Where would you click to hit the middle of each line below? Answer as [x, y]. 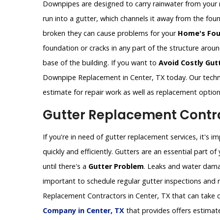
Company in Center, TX [83, 211]
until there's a [66, 166]
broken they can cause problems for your [110, 33]
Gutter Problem [116, 166]
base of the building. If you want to [101, 63]
